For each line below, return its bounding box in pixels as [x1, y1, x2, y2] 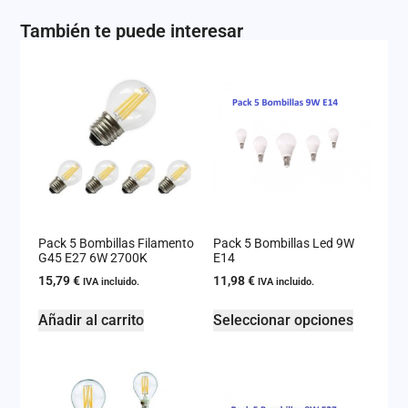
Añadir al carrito [38, 311, 145, 330]
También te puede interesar [20, 19, 244, 42]
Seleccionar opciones [213, 311, 353, 330]
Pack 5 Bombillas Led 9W [213, 235, 354, 250]
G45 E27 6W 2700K [38, 250, 148, 265]
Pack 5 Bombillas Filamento [38, 235, 195, 250]
